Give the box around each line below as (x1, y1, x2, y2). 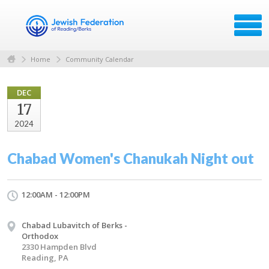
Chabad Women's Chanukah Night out (7, 149, 254, 167)
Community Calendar (65, 54, 134, 64)
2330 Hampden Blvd (22, 241, 97, 252)
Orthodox (22, 230, 58, 241)
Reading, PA (22, 252, 68, 263)
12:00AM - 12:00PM (22, 189, 90, 200)
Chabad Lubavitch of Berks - (22, 219, 127, 231)
